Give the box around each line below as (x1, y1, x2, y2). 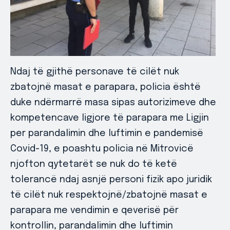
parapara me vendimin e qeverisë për (10, 205, 179, 215)
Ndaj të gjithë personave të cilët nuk (10, 67, 179, 76)
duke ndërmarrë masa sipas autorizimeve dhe (10, 98, 216, 107)
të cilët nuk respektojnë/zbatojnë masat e (10, 190, 207, 200)
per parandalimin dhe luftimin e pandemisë (10, 128, 203, 138)
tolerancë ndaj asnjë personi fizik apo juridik (10, 175, 212, 184)
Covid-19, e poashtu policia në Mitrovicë (10, 144, 194, 154)
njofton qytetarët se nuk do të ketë (10, 159, 177, 169)
